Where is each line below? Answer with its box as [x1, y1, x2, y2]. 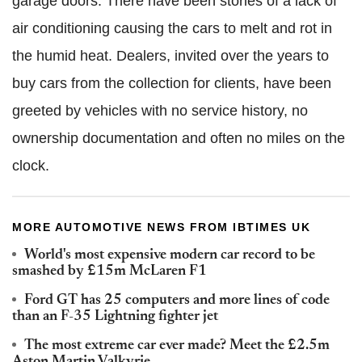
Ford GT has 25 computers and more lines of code [24, 293, 330, 308]
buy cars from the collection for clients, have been [12, 74, 331, 91]
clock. [12, 157, 49, 174]
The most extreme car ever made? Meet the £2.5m [24, 338, 330, 353]
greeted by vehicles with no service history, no [12, 102, 308, 119]
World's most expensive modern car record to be [24, 247, 315, 263]
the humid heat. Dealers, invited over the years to [12, 47, 329, 64]
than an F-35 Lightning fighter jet [12, 309, 218, 324]
